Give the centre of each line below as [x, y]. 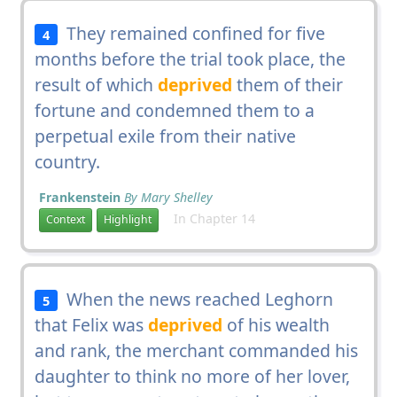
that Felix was [91, 324]
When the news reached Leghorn [196, 299]
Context [65, 220]
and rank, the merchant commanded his [196, 350]
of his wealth [276, 324]
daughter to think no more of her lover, [192, 376]
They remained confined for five [192, 33]
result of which [96, 84]
